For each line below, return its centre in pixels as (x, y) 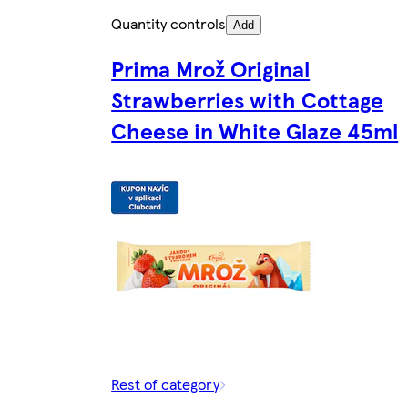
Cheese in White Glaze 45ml (255, 130)
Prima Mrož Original (211, 68)
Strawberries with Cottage (248, 99)
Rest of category (166, 383)
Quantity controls (169, 23)
